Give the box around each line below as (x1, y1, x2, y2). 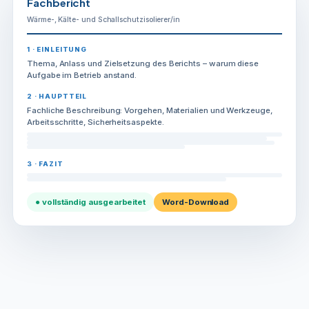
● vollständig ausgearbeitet (35, 197, 146, 207)
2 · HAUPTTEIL (27, 92, 88, 100)
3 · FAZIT (27, 159, 63, 168)
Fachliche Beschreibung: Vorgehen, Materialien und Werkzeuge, (27, 105, 272, 115)
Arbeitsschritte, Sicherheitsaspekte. (27, 117, 164, 127)
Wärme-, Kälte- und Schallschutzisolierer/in (27, 14, 180, 24)
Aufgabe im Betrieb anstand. (27, 70, 137, 80)
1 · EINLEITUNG (27, 45, 87, 53)
